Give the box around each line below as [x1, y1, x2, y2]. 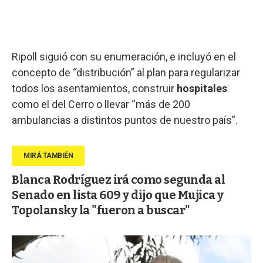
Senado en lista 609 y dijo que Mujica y [12, 187, 224, 202]
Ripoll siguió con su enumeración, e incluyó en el [12, 50, 236, 63]
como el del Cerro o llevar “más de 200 [12, 97, 190, 110]
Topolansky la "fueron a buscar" [12, 203, 190, 217]
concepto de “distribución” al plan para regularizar [12, 66, 240, 79]
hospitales [177, 82, 227, 95]
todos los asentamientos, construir [12, 82, 177, 95]
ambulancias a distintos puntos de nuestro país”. [12, 113, 238, 126]
